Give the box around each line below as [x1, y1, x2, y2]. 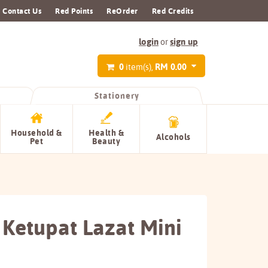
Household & [11, 127, 62, 138]
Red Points [55, 6, 93, 16]
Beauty [92, 136, 120, 147]
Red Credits [151, 6, 193, 16]
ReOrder [106, 6, 138, 16]
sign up [170, 36, 198, 47]
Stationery [94, 90, 140, 101]
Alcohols [156, 132, 191, 142]
